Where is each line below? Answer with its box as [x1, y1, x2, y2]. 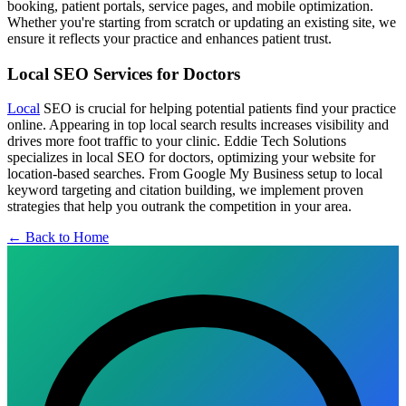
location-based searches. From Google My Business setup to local [7, 166, 382, 182]
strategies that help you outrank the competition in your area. [7, 198, 352, 215]
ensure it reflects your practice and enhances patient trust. [7, 30, 332, 46]
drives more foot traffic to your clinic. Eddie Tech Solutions [7, 133, 346, 150]
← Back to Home [7, 229, 109, 246]
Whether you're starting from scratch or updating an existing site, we [7, 14, 396, 30]
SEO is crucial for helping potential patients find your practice [40, 101, 396, 117]
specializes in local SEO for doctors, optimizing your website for [7, 150, 375, 166]
